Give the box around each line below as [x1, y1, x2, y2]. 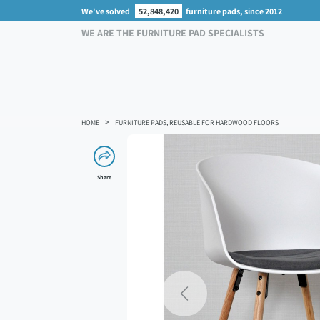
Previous [183, 291, 225, 307]
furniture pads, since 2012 [186, 5, 282, 16]
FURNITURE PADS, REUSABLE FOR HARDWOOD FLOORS [115, 118, 279, 127]
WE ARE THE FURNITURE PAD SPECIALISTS [81, 26, 264, 39]
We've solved [81, 5, 131, 16]
